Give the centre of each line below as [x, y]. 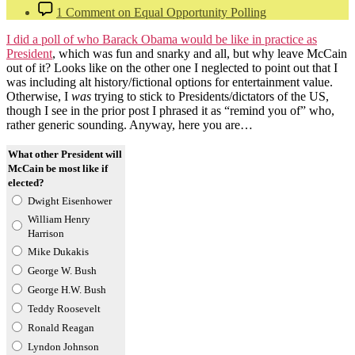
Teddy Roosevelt [64, 308]
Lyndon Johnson [63, 346]
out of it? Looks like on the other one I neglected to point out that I [172, 67]
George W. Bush [62, 270]
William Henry [59, 219]
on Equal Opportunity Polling [191, 12]
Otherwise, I [39, 96]
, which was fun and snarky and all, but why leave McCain [200, 53]
